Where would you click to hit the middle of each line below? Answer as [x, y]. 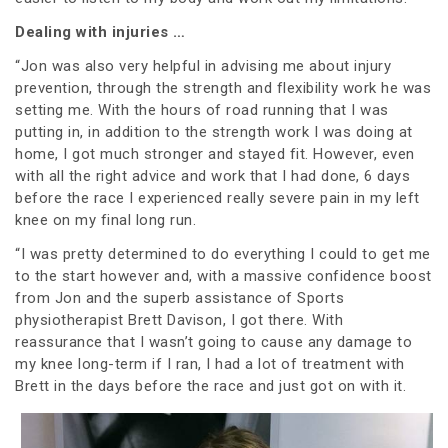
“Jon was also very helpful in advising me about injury [203, 65]
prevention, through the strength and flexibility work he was [223, 87]
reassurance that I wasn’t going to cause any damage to [213, 341]
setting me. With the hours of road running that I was [202, 109]
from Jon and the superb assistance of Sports [179, 297]
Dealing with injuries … [100, 31]
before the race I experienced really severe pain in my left [217, 197]
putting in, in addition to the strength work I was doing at [214, 131]
